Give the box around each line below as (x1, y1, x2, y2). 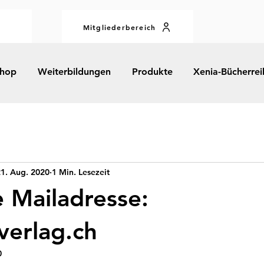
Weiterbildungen (38, 66, 111, 77)
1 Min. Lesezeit (52, 166, 110, 177)
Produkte (132, 66, 173, 77)
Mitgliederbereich (82, 22, 156, 32)
